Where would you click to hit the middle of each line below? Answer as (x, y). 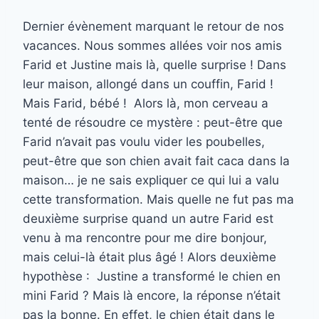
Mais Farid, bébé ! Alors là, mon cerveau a (146, 104)
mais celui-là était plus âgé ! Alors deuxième (150, 257)
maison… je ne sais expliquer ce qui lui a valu (151, 181)
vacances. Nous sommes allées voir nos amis (152, 46)
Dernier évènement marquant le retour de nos (153, 27)
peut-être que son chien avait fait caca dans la (156, 161)
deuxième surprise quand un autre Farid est (148, 219)
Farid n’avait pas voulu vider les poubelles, (144, 142)
